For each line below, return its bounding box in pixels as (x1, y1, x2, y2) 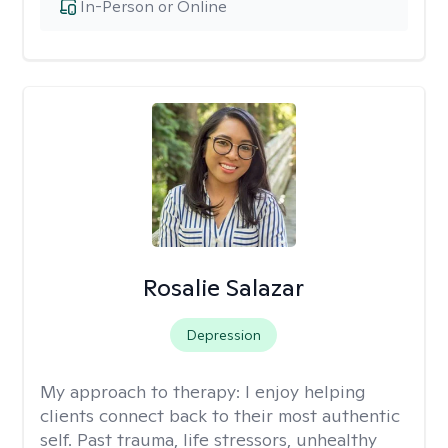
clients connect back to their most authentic (40, 404, 400, 427)
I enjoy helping (245, 380, 366, 403)
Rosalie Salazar (143, 272, 305, 303)
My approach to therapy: (40, 380, 245, 403)
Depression (186, 326, 262, 344)
